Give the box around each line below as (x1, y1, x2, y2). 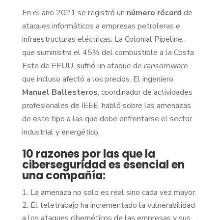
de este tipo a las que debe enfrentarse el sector (22, 113, 192, 124)
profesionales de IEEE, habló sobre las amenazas (22, 100, 191, 111)
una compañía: (22, 167, 106, 183)
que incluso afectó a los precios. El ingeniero (22, 73, 173, 84)
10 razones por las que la (22, 146, 155, 162)
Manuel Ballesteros (22, 86, 98, 98)
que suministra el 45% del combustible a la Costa (22, 47, 194, 58)
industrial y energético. (22, 126, 100, 137)
